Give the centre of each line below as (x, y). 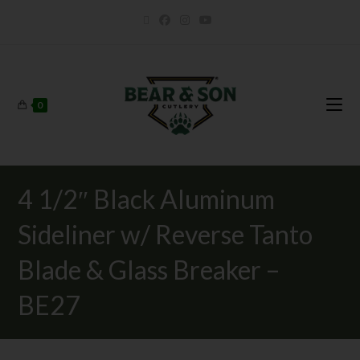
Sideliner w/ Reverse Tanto (166, 234)
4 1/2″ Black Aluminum (147, 199)
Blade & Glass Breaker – (149, 270)
